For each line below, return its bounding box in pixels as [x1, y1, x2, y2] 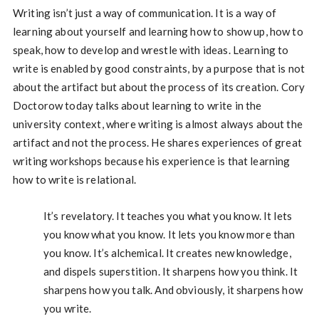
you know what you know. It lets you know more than [43, 228, 296, 241]
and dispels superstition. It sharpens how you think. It [43, 265, 298, 278]
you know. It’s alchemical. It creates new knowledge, [43, 246, 291, 259]
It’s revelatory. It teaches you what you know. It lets [43, 209, 293, 222]
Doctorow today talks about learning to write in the [12, 99, 262, 112]
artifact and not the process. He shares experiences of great [12, 136, 302, 149]
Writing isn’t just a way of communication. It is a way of [12, 6, 277, 19]
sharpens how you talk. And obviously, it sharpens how [43, 283, 303, 296]
